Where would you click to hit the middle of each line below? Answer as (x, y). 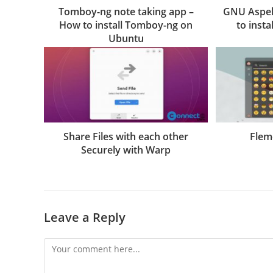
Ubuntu (126, 38)
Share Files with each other (126, 136)
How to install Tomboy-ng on (126, 25)
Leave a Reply (85, 217)
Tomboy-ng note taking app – (126, 11)
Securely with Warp (126, 150)
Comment (63, 245)
